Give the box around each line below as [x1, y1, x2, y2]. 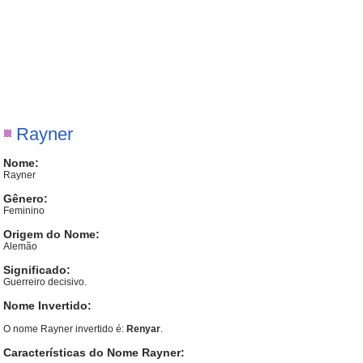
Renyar [126, 323, 161, 335]
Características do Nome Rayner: [3, 346, 186, 359]
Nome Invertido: [3, 299, 92, 312]
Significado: [3, 263, 71, 276]
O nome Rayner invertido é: [3, 323, 127, 335]
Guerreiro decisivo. [3, 276, 88, 288]
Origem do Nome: [3, 228, 100, 241]
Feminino [3, 205, 45, 216]
